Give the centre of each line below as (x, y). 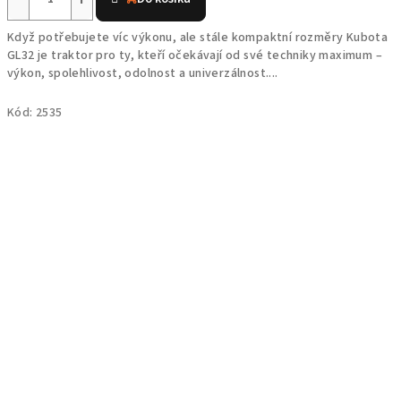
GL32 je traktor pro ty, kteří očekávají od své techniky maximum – (195, 55)
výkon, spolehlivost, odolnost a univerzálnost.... (143, 73)
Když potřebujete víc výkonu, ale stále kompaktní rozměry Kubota (198, 38)
